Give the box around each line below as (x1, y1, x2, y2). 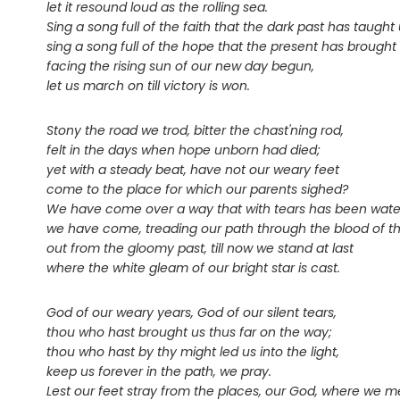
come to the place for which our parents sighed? (46, 180, 348, 199)
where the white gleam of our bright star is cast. (46, 259, 340, 278)
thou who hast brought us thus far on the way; (46, 323, 332, 342)
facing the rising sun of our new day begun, (46, 57, 314, 76)
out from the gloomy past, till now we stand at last (46, 239, 354, 258)
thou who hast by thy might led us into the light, (46, 343, 339, 362)
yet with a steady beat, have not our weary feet (46, 161, 339, 179)
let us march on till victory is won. (46, 77, 250, 96)
